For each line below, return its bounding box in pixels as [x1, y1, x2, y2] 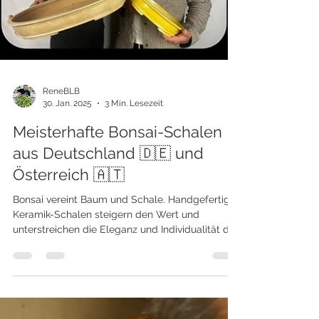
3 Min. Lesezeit [105, 120, 163, 131]
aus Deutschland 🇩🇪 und [13, 167, 204, 185]
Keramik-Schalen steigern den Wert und [13, 231, 199, 243]
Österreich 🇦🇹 [13, 188, 125, 206]
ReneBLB [43, 109, 80, 119]
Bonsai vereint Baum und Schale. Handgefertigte [13, 216, 239, 228]
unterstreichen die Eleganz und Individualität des [13, 246, 240, 258]
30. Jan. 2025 [43, 120, 92, 131]
